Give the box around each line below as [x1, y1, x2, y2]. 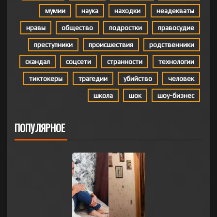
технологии [158, 58, 194, 65]
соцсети [66, 58, 91, 65]
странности [107, 58, 142, 65]
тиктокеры [29, 75, 62, 82]
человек [168, 75, 194, 82]
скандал [25, 58, 50, 65]
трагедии [78, 75, 108, 82]
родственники [149, 41, 194, 48]
